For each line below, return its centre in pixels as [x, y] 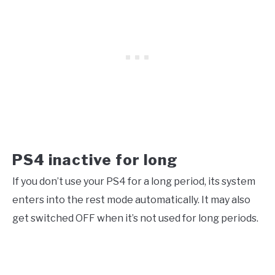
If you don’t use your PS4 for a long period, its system [134, 181]
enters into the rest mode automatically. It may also [131, 199]
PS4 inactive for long [95, 160]
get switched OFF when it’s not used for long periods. [135, 218]
